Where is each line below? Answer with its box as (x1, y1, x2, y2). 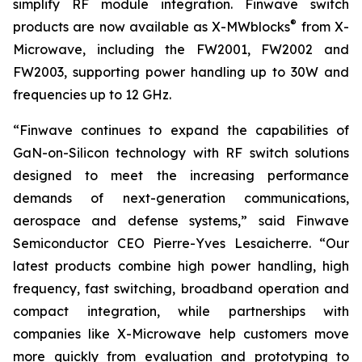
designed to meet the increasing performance (13, 167, 349, 183)
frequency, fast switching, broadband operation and (13, 280, 349, 297)
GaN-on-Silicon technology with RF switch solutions (13, 145, 349, 161)
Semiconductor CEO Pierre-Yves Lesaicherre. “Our (13, 235, 349, 251)
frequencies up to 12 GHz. (13, 86, 171, 103)
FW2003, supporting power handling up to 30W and (13, 64, 349, 80)
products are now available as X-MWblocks (13, 19, 291, 35)
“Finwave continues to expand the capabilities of (13, 122, 349, 138)
